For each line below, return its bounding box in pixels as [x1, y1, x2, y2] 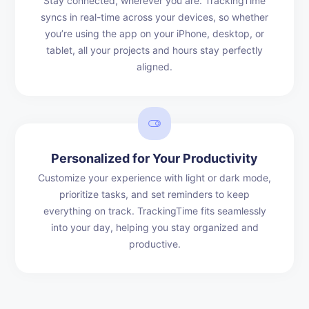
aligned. [137, 60, 172, 72]
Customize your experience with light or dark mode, [38, 171, 271, 183]
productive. [128, 237, 181, 250]
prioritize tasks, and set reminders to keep [59, 188, 250, 200]
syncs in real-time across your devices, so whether [41, 10, 268, 23]
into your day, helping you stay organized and [50, 221, 259, 233]
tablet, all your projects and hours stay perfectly [46, 43, 263, 56]
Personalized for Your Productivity [51, 150, 258, 166]
